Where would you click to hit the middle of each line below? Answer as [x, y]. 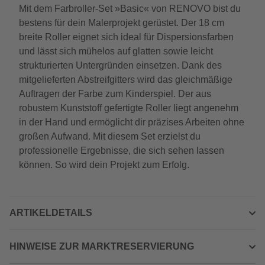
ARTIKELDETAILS [51, 213]
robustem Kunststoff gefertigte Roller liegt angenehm [129, 108]
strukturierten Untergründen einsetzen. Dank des [120, 65]
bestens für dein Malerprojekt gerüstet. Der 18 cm [122, 23]
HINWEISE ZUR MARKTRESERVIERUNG [102, 246]
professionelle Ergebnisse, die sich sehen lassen [122, 151]
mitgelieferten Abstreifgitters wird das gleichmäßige [126, 80]
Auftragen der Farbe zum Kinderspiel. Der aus [115, 94]
